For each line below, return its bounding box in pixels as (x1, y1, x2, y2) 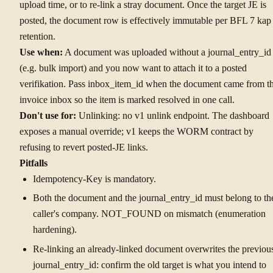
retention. (19, 30, 55, 41)
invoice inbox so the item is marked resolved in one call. (19, 94, 235, 105)
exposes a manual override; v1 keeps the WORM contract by (19, 126, 253, 136)
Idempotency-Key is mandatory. (32, 173, 156, 184)
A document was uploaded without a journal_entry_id (63, 46, 271, 57)
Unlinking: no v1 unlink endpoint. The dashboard (76, 110, 269, 121)
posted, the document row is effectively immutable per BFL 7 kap (19, 15, 271, 26)
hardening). (32, 224, 77, 235)
